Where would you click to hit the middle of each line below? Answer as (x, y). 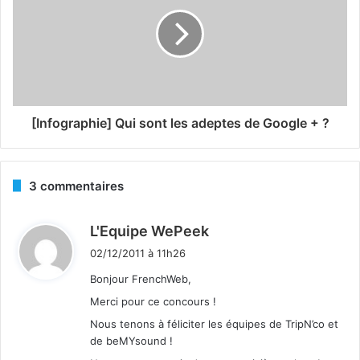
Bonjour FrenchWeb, (141, 278)
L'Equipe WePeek (149, 231)
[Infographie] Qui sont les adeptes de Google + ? (180, 123)
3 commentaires (76, 186)
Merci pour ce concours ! (153, 301)
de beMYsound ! (131, 340)
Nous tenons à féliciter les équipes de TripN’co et (214, 323)
